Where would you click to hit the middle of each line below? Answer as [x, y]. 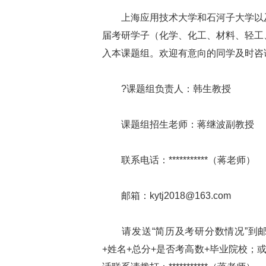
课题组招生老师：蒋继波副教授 [178, 124]
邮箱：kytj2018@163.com [167, 196]
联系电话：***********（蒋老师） [179, 160]
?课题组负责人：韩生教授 [167, 89]
